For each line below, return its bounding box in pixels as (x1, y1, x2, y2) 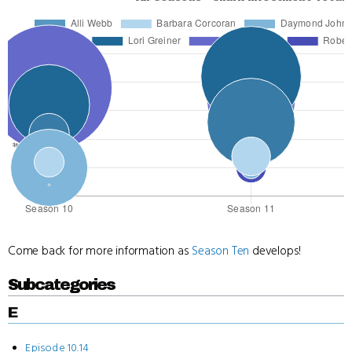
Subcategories (8, 275, 115, 293)
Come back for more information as (8, 242, 192, 259)
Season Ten (192, 242, 250, 259)
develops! (249, 242, 302, 259)
